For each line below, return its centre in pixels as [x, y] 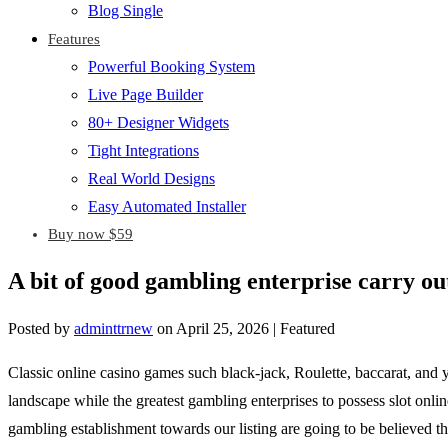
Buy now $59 [90, 234]
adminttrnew [113, 328]
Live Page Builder [145, 94]
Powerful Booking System [171, 66]
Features [74, 39]
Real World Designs [151, 178]
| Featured [304, 328]
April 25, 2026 [222, 328]
